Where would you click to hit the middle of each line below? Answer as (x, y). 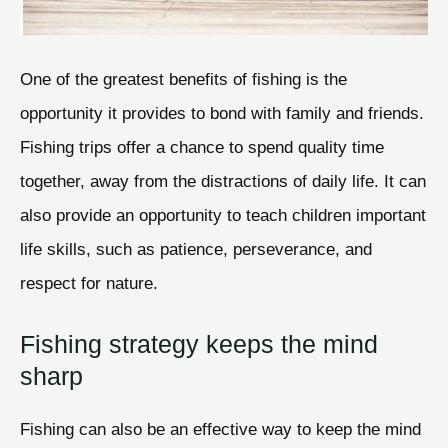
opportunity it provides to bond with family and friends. (222, 113)
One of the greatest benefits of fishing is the (183, 79)
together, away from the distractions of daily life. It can (223, 181)
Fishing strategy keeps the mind (199, 343)
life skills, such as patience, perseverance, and (196, 249)
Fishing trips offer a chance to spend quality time (202, 147)
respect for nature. (89, 283)
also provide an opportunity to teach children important (223, 215)
